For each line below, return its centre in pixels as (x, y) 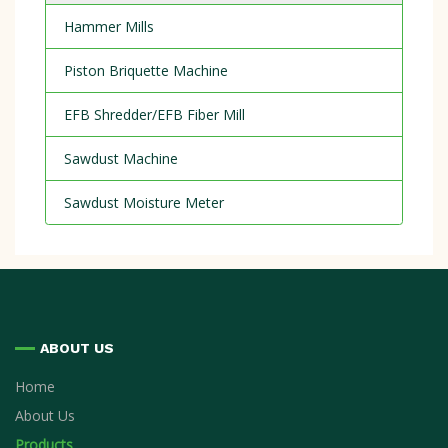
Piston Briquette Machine (145, 70)
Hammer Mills (108, 26)
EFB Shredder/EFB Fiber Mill (154, 114)
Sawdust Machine (120, 158)
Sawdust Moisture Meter (143, 202)
